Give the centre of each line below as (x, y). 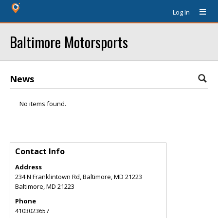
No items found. (43, 104)
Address (28, 167)
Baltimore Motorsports (69, 42)
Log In (181, 12)
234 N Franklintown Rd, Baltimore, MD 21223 (79, 177)
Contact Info (40, 151)
